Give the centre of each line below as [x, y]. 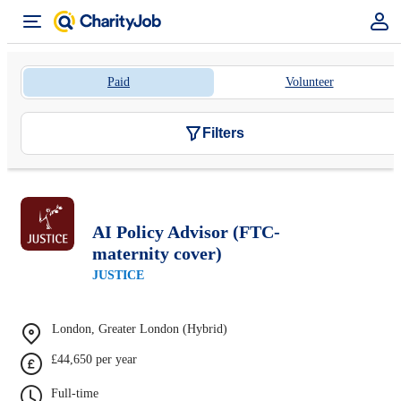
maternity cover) [157, 253]
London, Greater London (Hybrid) [140, 328]
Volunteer [309, 82]
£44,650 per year [94, 359]
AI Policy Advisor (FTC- [186, 231]
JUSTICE [118, 275]
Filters [223, 133]
